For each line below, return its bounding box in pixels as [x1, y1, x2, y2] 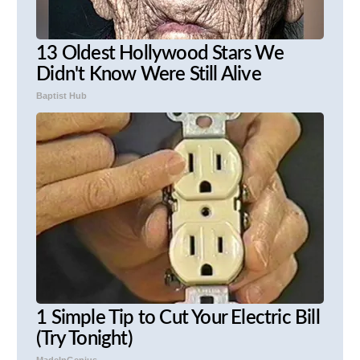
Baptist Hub [36, 91, 88, 101]
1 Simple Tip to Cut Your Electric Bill [36, 309, 320, 329]
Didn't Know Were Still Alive [36, 65, 261, 85]
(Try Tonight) [36, 329, 133, 350]
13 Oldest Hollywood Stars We [36, 44, 284, 64]
